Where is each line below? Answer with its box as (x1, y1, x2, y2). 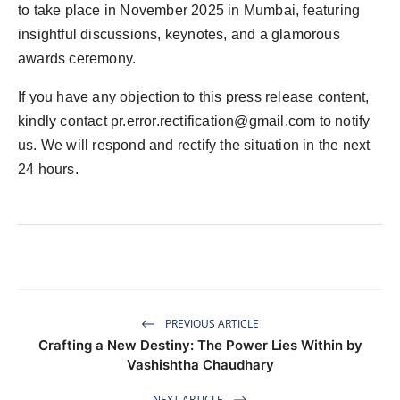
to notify (315, 113, 371, 129)
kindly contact (18, 113, 111, 129)
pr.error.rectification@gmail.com (111, 113, 316, 129)
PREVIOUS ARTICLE (162, 315, 259, 331)
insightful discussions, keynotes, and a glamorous (18, 27, 340, 43)
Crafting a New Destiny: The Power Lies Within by (37, 337, 362, 354)
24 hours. (18, 162, 79, 178)
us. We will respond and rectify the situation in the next (18, 137, 371, 154)
